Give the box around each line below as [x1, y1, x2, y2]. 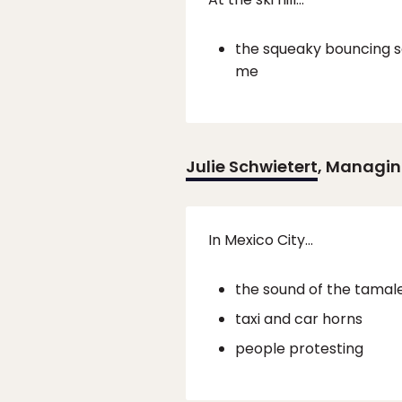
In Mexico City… [208, 230, 313, 251]
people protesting [235, 338, 363, 360]
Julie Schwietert [186, 155, 318, 179]
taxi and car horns [235, 309, 363, 330]
